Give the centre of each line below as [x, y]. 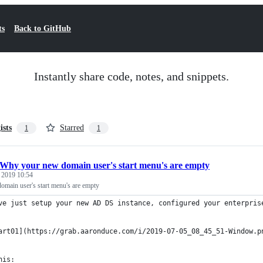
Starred [72, 128]
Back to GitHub [43, 28]
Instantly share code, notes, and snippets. [131, 76]
